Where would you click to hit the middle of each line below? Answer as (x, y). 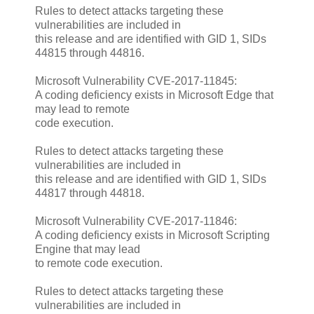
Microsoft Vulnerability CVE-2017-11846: (136, 221)
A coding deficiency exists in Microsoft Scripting (152, 235)
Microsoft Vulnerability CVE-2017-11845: (136, 81)
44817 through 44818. (90, 193)
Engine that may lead (88, 249)
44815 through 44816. (90, 53)
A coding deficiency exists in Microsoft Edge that (154, 95)
